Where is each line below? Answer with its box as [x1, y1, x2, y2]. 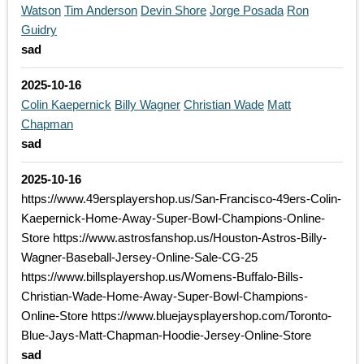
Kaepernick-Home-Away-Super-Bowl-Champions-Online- [21, 211, 325, 226]
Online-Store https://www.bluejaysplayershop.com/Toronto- [21, 309, 331, 323]
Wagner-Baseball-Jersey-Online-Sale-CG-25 [21, 250, 258, 265]
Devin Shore [141, 3, 206, 18]
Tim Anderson [64, 3, 137, 18]
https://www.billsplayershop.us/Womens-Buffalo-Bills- [21, 270, 303, 284]
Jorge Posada [210, 3, 284, 18]
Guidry [21, 23, 57, 37]
